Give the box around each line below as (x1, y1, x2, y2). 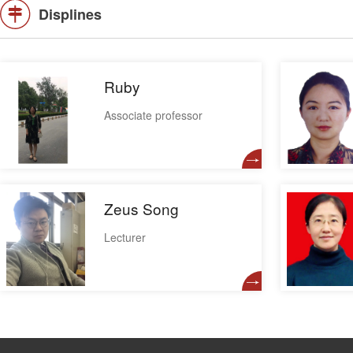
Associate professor (104, 107, 203, 123)
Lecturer (104, 229, 146, 245)
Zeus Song (104, 198, 179, 219)
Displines (39, 4, 102, 24)
